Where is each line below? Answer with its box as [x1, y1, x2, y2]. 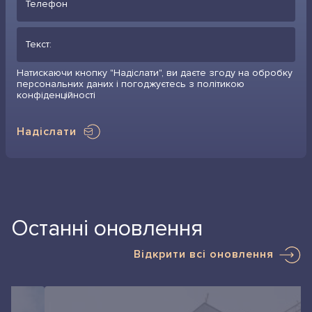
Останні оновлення [11, 214, 203, 242]
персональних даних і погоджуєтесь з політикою [17, 77, 244, 90]
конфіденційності [17, 88, 95, 101]
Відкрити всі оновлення [134, 247, 274, 261]
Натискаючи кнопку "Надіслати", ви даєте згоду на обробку [17, 66, 292, 79]
